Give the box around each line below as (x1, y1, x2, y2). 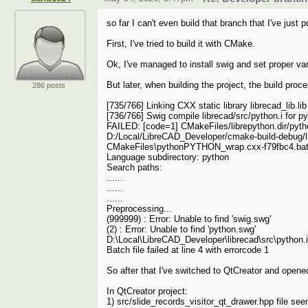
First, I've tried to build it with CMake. (107, 38, 256, 49)
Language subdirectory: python (107, 152, 230, 163)
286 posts (32, 81, 65, 90)
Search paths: (107, 162, 163, 173)
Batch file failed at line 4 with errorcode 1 (107, 245, 269, 256)
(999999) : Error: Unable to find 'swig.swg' (107, 214, 272, 225)
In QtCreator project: (107, 286, 188, 297)
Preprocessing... (107, 203, 173, 214)
